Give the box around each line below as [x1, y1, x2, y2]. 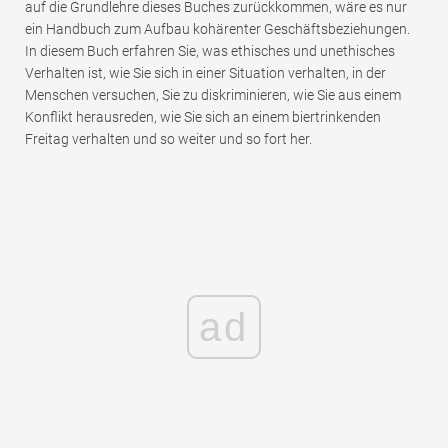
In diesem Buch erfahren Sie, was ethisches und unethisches [25, 43, 395, 60]
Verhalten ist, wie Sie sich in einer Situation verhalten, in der [25, 65, 386, 82]
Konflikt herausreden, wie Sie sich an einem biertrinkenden [25, 109, 381, 126]
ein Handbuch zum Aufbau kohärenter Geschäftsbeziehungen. [25, 21, 410, 38]
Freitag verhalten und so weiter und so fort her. [25, 131, 312, 148]
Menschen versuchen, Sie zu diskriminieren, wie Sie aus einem [25, 87, 401, 104]
